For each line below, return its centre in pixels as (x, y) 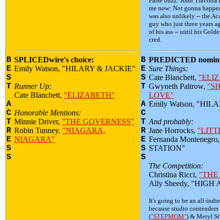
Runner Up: (33, 86)
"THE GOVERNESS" (98, 122)
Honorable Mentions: (48, 113)
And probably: (171, 122)
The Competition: (176, 166)
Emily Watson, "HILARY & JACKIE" (75, 69)
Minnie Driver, (38, 122)
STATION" (167, 148)
